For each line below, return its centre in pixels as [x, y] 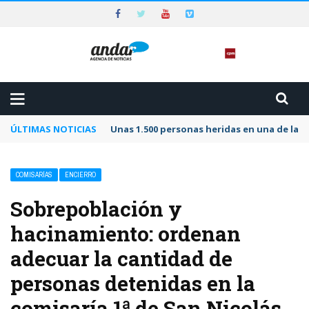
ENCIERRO [80, 175]
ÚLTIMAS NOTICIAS [53, 129]
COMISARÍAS [34, 175]
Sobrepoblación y [96, 209]
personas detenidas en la [133, 283]
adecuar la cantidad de [121, 259]
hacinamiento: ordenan [126, 234]
